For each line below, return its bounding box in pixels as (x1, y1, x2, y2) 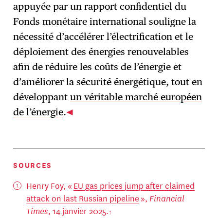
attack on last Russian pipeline (26, 191, 139, 204)
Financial (149, 191, 184, 204)
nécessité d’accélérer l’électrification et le (13, 30, 194, 42)
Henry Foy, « (26, 179, 73, 191)
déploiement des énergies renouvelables (13, 45, 189, 57)
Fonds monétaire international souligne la (13, 15, 197, 27)
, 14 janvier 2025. (48, 204, 109, 217)
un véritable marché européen (70, 91, 202, 103)
